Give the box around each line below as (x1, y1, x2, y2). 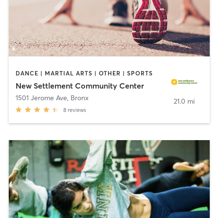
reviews (67, 107, 86, 114)
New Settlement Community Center (15, 81, 144, 91)
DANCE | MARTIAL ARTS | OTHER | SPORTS (15, 69, 153, 77)
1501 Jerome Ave (15, 93, 67, 103)
